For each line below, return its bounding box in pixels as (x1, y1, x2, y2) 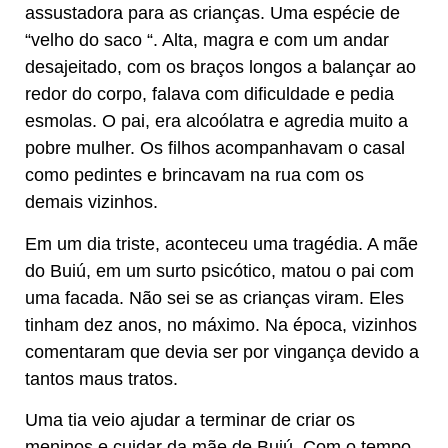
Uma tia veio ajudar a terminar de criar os (25, 409, 355, 430)
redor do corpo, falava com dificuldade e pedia (25, 84, 394, 105)
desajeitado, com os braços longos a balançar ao (25, 57, 416, 78)
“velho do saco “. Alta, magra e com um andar (25, 30, 389, 51)
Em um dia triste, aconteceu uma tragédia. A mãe (25, 233, 418, 254)
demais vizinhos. (25, 192, 158, 213)
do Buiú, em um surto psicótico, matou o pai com (25, 260, 414, 281)
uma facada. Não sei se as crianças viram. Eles (25, 287, 404, 308)
